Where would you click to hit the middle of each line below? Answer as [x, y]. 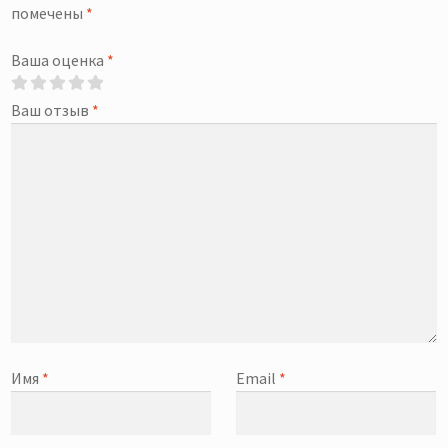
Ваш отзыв [52, 110]
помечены [49, 12]
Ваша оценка [59, 60]
